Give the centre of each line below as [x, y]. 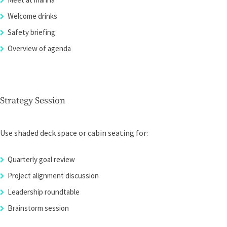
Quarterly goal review [41, 159]
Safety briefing [31, 32]
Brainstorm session [38, 208]
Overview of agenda [39, 48]
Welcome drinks [32, 16]
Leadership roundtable [44, 192]
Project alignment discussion [53, 176]
